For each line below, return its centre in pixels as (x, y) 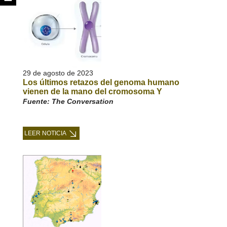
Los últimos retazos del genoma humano (101, 82)
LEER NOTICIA (45, 133)
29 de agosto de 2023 (58, 73)
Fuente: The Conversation (68, 101)
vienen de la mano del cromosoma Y (92, 91)
